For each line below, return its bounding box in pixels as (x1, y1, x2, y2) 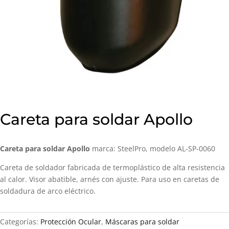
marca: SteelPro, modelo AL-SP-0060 (90, 144, 215, 153)
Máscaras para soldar (105, 217, 179, 226)
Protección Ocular (40, 217, 101, 226)
